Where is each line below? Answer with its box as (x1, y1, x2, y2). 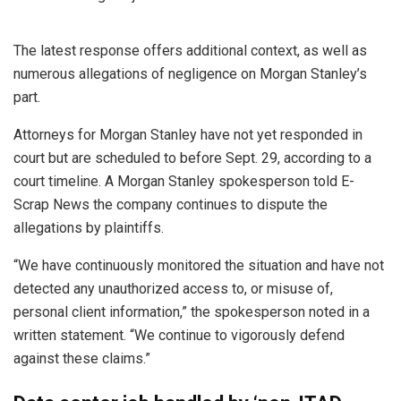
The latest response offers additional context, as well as (13, 42, 367, 60)
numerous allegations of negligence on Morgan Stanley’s (13, 65, 367, 83)
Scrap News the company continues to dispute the (13, 196, 328, 214)
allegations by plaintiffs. (13, 219, 164, 237)
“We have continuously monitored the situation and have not (13, 257, 384, 275)
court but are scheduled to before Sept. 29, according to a (13, 149, 371, 167)
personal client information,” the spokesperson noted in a (13, 303, 370, 321)
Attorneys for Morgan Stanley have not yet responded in (13, 126, 363, 144)
